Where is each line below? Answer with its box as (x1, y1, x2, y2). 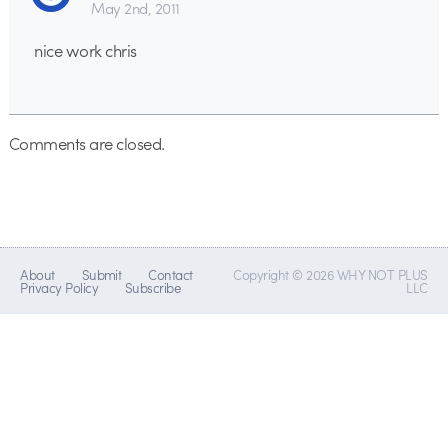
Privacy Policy (20, 278, 99, 298)
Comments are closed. (8, 131, 165, 156)
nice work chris (34, 38, 137, 63)
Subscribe (124, 278, 181, 298)
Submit (81, 265, 122, 285)
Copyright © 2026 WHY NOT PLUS (233, 265, 428, 285)
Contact (148, 265, 193, 285)
